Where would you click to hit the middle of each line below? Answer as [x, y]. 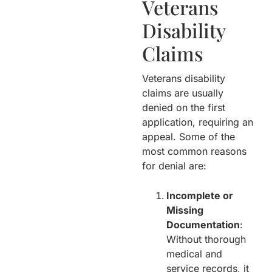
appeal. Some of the [189, 136]
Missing [185, 210]
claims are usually [183, 93]
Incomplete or [200, 195]
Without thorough [206, 239]
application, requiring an [198, 122]
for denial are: [174, 165]
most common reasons [194, 151]
